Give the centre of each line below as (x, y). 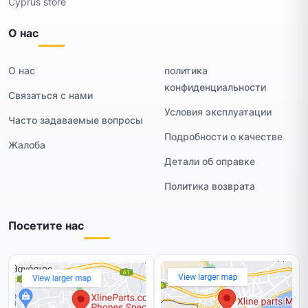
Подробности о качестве (223, 136)
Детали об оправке (210, 161)
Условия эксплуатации (218, 111)
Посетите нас (46, 225)
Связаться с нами (51, 95)
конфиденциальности (215, 87)
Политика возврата (210, 186)
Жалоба (27, 144)
